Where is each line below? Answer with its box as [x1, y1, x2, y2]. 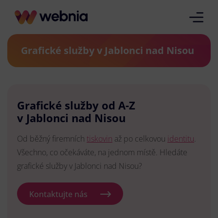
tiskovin [87, 133, 112, 144]
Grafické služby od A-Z [17, 98, 135, 112]
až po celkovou [112, 133, 167, 144]
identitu [167, 133, 194, 144]
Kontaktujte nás [29, 189, 88, 200]
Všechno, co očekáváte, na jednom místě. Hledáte [17, 147, 187, 158]
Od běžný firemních [17, 133, 87, 144]
